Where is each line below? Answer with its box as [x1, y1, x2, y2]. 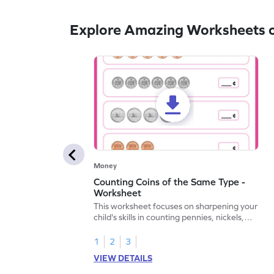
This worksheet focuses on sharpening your [94, 201, 258, 212]
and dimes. [94, 223, 136, 234]
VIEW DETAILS [94, 253, 153, 264]
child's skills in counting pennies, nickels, [94, 212, 245, 223]
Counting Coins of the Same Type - [94, 176, 246, 188]
